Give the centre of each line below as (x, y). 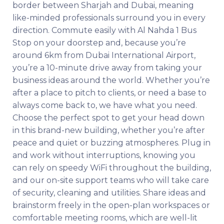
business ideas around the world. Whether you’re (111, 80)
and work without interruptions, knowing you (104, 155)
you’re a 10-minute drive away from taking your (107, 68)
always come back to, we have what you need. (105, 105)
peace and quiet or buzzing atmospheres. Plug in (111, 143)
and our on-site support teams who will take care (111, 180)
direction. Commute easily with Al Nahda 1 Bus (104, 30)
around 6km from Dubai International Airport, (104, 55)
